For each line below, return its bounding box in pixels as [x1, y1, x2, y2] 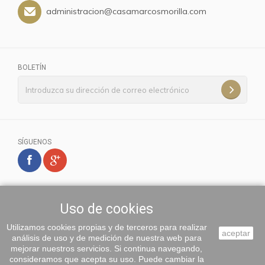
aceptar [222, 228, 250, 238]
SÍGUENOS [18, 138, 51, 146]
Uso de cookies [60, 201, 153, 217]
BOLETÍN [18, 63, 46, 72]
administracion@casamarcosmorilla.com [46, 6, 206, 17]
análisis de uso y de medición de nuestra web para [11, 233, 202, 243]
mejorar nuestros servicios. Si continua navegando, [11, 244, 202, 253]
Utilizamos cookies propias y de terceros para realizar [6, 222, 207, 232]
